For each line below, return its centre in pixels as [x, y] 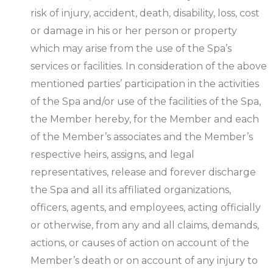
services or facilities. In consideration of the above [149, 66]
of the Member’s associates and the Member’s [142, 137]
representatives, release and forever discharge [143, 172]
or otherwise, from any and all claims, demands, [145, 225]
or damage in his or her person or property [134, 31]
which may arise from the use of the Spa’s [131, 49]
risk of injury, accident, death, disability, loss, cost [145, 13]
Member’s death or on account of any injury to [144, 261]
